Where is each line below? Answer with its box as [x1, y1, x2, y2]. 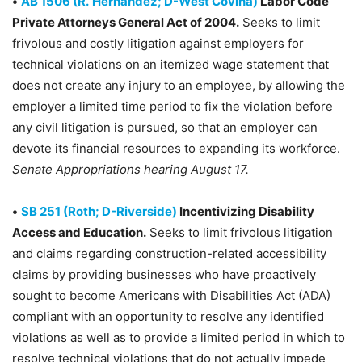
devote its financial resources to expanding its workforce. [12, 141, 340, 156]
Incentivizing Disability [177, 204, 314, 219]
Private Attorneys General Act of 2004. [12, 15, 239, 30]
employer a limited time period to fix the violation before [12, 99, 333, 114]
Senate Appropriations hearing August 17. [12, 162, 249, 177]
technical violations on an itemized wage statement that [12, 57, 329, 72]
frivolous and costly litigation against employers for [12, 36, 304, 51]
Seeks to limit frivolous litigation [146, 225, 333, 240]
